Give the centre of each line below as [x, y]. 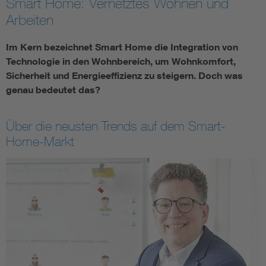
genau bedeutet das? [53, 90]
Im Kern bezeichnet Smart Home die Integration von [122, 47]
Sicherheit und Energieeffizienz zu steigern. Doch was [124, 76]
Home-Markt [40, 142]
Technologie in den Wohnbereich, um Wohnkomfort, [121, 61]
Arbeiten [30, 20]
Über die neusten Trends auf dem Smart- [116, 126]
